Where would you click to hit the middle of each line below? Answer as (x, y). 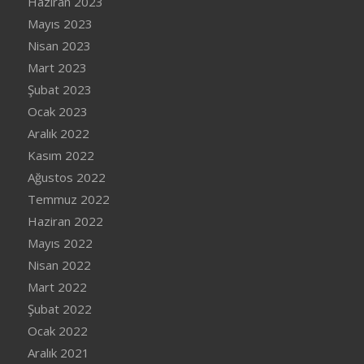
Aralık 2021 (58, 352)
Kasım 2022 (61, 155)
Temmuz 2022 (68, 199)
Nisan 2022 (59, 264)
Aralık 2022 (58, 133)
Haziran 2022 (65, 221)
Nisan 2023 (59, 45)
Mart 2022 (57, 286)
